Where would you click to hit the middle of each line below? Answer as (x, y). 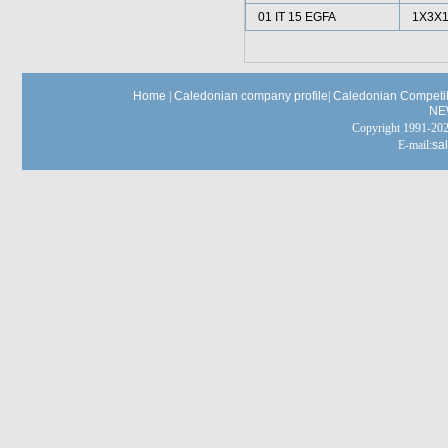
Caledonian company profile (251, 96)
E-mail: (414, 145)
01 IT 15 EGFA (296, 17)
